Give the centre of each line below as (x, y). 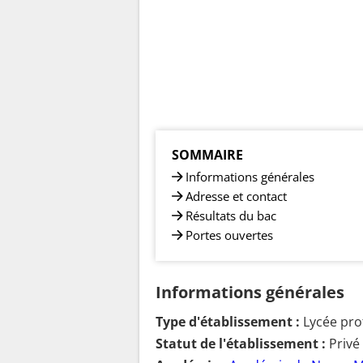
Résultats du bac (231, 215)
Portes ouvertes (229, 235)
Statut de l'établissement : (241, 344)
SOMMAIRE (207, 154)
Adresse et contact (236, 196)
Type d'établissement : (228, 322)
